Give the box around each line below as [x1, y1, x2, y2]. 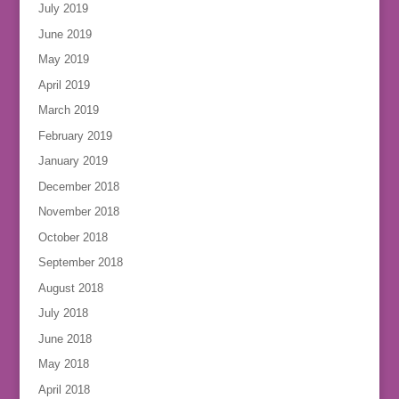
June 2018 [37, 331, 92, 346]
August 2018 [37, 281, 103, 295]
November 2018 [37, 205, 119, 219]
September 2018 [37, 256, 123, 270]
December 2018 [37, 179, 119, 193]
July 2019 [37, 2, 88, 16]
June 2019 [37, 27, 92, 41]
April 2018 [37, 382, 90, 396]
